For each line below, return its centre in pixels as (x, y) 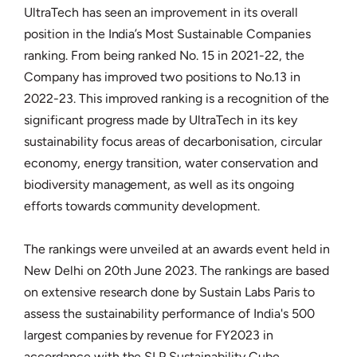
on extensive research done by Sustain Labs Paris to (169, 292)
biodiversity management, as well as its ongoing (159, 185)
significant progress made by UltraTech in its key (161, 120)
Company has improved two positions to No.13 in (162, 77)
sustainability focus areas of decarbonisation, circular (173, 142)
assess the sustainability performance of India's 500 (169, 314)
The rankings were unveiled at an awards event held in (177, 249)
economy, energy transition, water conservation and (171, 163)
